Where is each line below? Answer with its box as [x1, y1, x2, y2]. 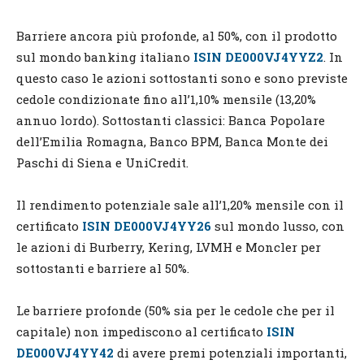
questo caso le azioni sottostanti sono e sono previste [16, 69, 348, 86]
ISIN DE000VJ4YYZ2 [193, 48, 323, 65]
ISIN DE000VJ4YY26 [82, 217, 211, 234]
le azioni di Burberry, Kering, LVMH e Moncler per [16, 238, 321, 255]
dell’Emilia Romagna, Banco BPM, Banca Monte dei [16, 132, 328, 149]
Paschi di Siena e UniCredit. [16, 154, 188, 171]
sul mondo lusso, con [211, 217, 344, 234]
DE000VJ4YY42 [16, 344, 114, 361]
